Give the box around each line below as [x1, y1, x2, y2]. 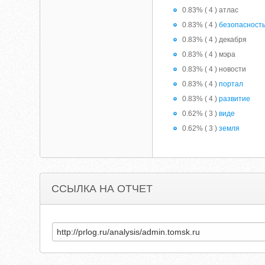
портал [219, 80, 244, 88]
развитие [219, 95, 251, 103]
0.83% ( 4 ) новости [182, 65, 247, 73]
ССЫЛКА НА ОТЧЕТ [51, 183, 153, 195]
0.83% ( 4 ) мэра [182, 50, 236, 59]
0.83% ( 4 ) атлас [182, 6, 239, 14]
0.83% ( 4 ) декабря [182, 35, 247, 44]
